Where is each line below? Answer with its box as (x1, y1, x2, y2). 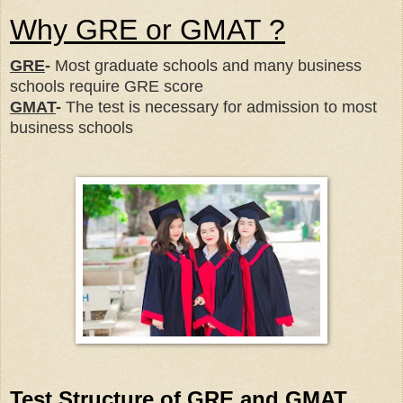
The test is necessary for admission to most (61, 98, 377, 117)
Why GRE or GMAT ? (10, 13, 285, 47)
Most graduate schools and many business (50, 57, 362, 76)
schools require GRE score (10, 77, 203, 96)
